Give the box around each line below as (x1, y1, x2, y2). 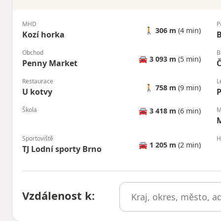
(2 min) (176, 140, 201, 149)
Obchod (22, 48, 43, 57)
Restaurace (22, 77, 53, 85)
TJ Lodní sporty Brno (22, 144, 102, 154)
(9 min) (176, 82, 201, 92)
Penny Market (22, 58, 77, 69)
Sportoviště (22, 134, 53, 143)
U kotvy (22, 86, 52, 97)
